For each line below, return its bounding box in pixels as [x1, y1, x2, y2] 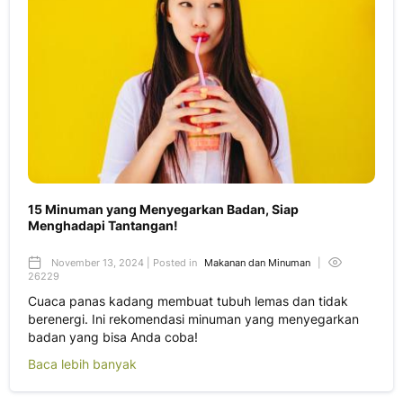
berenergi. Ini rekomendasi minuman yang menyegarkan [28, 311, 359, 327]
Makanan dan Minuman [204, 256, 310, 270]
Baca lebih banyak [28, 356, 137, 372]
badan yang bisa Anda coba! [28, 329, 198, 345]
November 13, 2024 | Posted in [49, 256, 200, 270]
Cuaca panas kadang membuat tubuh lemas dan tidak [28, 293, 348, 309]
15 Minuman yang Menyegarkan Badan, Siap [28, 201, 299, 218]
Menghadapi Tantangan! [28, 218, 178, 234]
